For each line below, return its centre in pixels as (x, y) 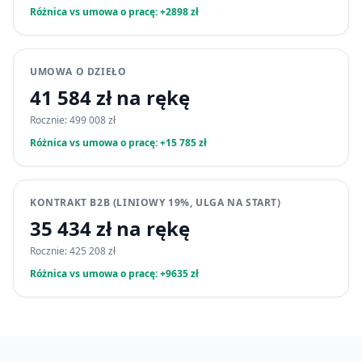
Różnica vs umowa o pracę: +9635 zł (114, 274)
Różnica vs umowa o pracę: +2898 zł (114, 12)
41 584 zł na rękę (110, 97)
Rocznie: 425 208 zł (73, 251)
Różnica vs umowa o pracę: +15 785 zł (118, 143)
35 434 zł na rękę (110, 228)
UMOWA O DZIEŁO (78, 72)
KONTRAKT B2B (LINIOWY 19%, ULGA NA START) (156, 202)
